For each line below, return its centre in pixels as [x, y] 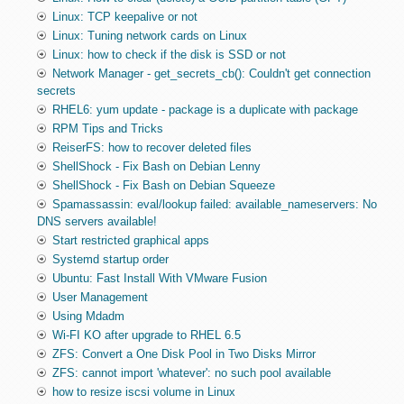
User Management [100, 298]
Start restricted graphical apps [130, 241]
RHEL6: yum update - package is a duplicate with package [205, 110]
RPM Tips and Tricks [107, 129]
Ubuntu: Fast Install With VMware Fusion [159, 279]
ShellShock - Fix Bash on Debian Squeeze [163, 186]
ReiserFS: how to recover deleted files [151, 148]
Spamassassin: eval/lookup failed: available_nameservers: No [214, 205]
